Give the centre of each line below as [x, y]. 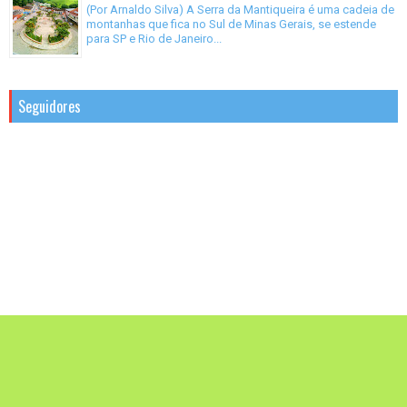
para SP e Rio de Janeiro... [154, 38]
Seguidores [50, 107]
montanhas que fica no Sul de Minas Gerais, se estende [231, 24]
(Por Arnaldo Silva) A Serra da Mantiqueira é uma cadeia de [240, 9]
